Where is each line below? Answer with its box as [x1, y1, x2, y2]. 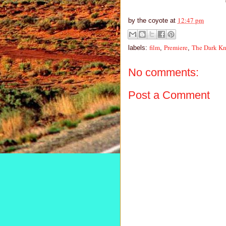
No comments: [128, 66, 199, 79]
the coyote [137, 17, 168, 25]
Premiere [164, 42, 188, 52]
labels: [128, 43, 149, 51]
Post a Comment [128, 89, 210, 102]
